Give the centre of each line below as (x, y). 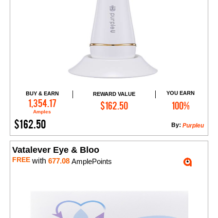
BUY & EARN (42, 94)
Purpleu (193, 126)
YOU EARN (181, 93)
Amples (42, 112)
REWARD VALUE (114, 94)
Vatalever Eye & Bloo (56, 150)
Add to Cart (118, 101)
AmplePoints (91, 162)
